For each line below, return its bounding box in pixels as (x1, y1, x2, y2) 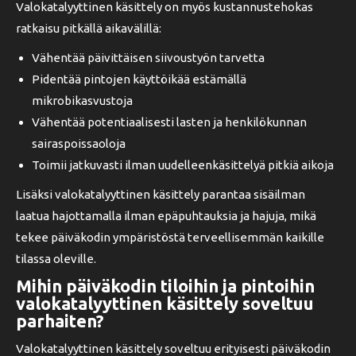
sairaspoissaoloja (32, 137, 126, 150)
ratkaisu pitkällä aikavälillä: (16, 21, 161, 35)
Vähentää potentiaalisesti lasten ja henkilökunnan (32, 115, 307, 129)
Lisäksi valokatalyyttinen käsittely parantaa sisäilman (16, 188, 305, 201)
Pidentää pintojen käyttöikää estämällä (32, 72, 246, 86)
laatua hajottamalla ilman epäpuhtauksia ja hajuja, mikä (16, 209, 316, 222)
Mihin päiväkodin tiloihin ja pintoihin (16, 276, 315, 296)
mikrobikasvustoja (32, 94, 133, 107)
